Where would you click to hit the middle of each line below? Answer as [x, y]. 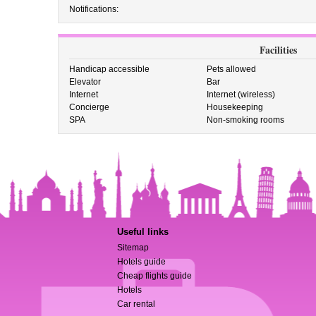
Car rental [136, 304]
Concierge [89, 107]
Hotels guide [142, 262]
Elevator [85, 82]
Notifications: [93, 9]
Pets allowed [232, 69]
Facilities [278, 50]
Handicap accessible [109, 69]
